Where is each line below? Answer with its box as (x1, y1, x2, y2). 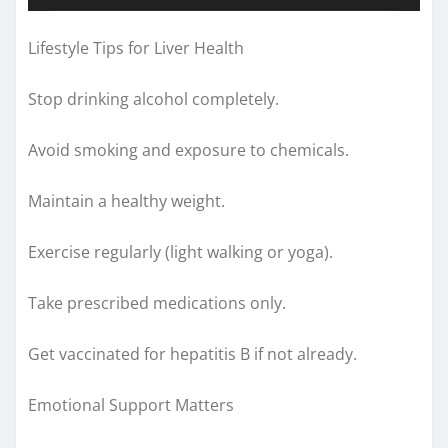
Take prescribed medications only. (28, 291, 286, 314)
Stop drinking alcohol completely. (28, 87, 279, 110)
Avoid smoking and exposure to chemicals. (28, 138, 349, 161)
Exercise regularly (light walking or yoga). (28, 240, 333, 263)
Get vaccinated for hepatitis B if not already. (28, 342, 357, 365)
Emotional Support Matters (28, 393, 234, 416)
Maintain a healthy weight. (28, 189, 225, 212)
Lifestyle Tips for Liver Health (28, 36, 244, 59)
